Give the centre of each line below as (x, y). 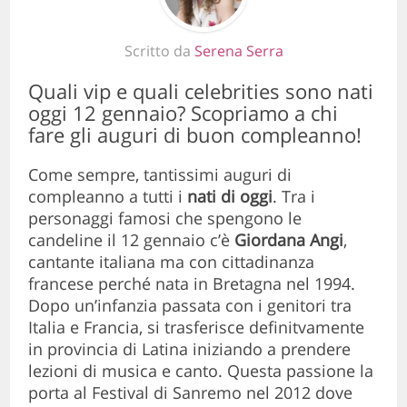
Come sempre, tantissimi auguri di (160, 174)
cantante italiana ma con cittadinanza (172, 261)
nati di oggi (230, 196)
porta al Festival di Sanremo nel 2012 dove (191, 392)
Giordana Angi (289, 239)
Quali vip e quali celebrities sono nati (201, 90)
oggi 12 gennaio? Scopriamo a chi (184, 112)
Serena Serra (238, 50)
